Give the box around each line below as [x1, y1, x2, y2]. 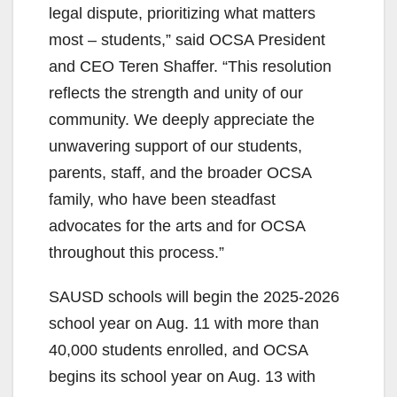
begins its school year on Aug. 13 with [49, 368, 315, 386]
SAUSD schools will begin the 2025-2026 [49, 288, 339, 307]
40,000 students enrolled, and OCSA [49, 341, 307, 360]
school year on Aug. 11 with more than [49, 315, 319, 333]
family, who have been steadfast [49, 191, 276, 209]
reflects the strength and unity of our [49, 84, 303, 103]
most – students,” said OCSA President [49, 31, 325, 50]
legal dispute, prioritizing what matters [49, 4, 315, 23]
